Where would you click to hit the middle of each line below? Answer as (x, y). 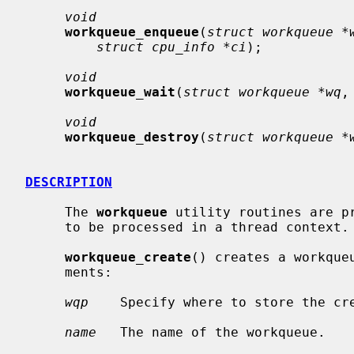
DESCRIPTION (69, 182)
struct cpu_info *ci (171, 47)
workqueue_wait (120, 92)
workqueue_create (128, 257)
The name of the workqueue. (211, 332)
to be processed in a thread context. (45, 227)
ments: (45, 272)
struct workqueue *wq (262, 92)
